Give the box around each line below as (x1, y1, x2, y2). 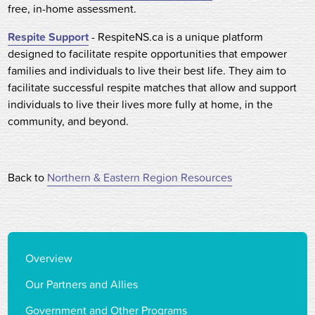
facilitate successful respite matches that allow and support (8, 79, 297, 96)
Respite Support (8, 28, 89, 45)
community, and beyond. (8, 112, 129, 129)
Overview (25, 250, 73, 266)
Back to (8, 169, 48, 186)
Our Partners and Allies (25, 276, 139, 292)
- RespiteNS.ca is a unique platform (89, 28, 264, 45)
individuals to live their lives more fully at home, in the (8, 96, 274, 112)
